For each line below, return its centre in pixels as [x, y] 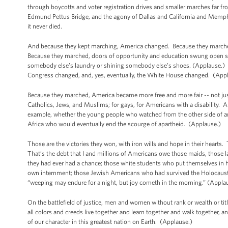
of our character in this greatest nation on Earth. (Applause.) [110, 222]
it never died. [45, 26]
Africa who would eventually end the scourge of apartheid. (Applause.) [124, 124]
